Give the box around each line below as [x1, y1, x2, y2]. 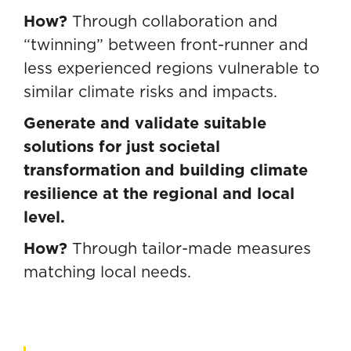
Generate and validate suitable [24, 113, 266, 133]
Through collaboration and [67, 11, 277, 31]
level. [24, 207, 65, 227]
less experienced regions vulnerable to [24, 58, 320, 78]
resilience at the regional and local [24, 183, 295, 204]
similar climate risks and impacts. [24, 81, 277, 101]
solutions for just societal [24, 136, 220, 157]
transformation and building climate [24, 160, 308, 180]
